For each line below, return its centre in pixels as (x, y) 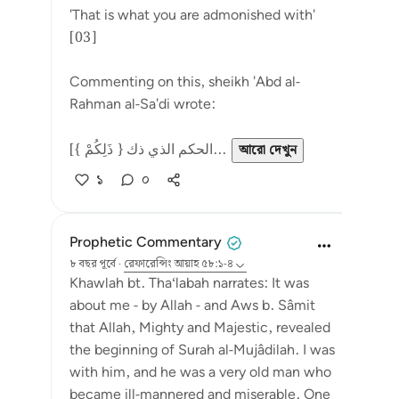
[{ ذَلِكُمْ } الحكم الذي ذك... (220, 150)
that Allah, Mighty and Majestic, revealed (200, 328)
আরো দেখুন (268, 151)
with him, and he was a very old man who (200, 373)
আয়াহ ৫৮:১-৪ (204, 264)
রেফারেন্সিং (148, 264)
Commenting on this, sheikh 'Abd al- (185, 82)
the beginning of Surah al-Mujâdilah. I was (202, 350)
